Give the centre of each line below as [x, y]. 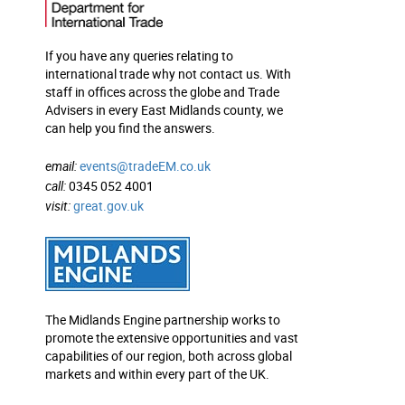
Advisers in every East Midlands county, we [164, 110]
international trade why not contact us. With [168, 74]
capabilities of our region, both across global [169, 356]
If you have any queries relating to [139, 56]
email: [62, 166]
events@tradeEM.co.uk [145, 166]
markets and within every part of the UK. [157, 374]
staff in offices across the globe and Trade [162, 92]
